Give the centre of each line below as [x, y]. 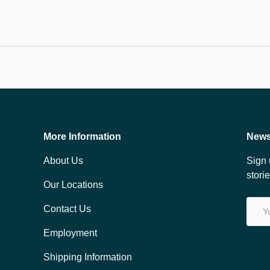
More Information [82, 137]
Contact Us [67, 209]
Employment [70, 233]
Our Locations [73, 185]
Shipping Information [88, 257]
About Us [63, 161]
